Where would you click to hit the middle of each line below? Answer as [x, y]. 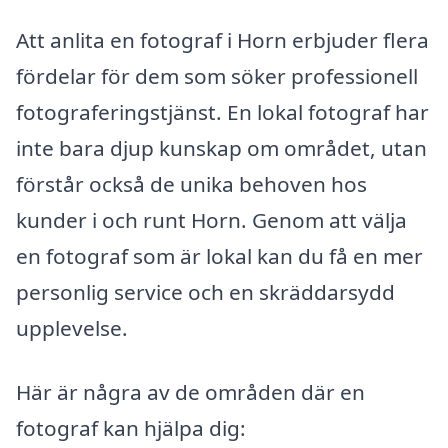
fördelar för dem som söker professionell [217, 75]
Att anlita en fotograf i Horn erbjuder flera [222, 39]
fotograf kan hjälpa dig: [131, 427]
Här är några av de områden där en [190, 391]
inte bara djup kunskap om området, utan [221, 147]
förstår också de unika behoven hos [191, 183]
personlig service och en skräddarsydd [205, 291]
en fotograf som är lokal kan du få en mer [219, 255]
